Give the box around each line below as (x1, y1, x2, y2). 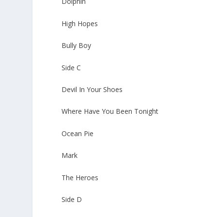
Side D (62, 194, 82, 204)
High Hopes (62, 18, 98, 28)
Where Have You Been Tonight (62, 107, 159, 116)
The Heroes (62, 172, 99, 182)
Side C (62, 62, 81, 72)
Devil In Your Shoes (62, 85, 123, 94)
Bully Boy (62, 41, 92, 50)
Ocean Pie (62, 128, 94, 138)
